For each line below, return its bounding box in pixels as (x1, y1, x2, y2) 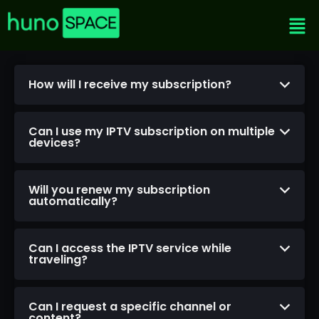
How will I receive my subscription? (28, 76, 231, 93)
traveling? (28, 251, 88, 268)
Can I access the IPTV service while (28, 240, 231, 257)
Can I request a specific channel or (28, 298, 231, 315)
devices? (28, 135, 80, 152)
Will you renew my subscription (28, 182, 210, 199)
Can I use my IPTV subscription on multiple (28, 123, 275, 140)
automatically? (28, 193, 117, 210)
